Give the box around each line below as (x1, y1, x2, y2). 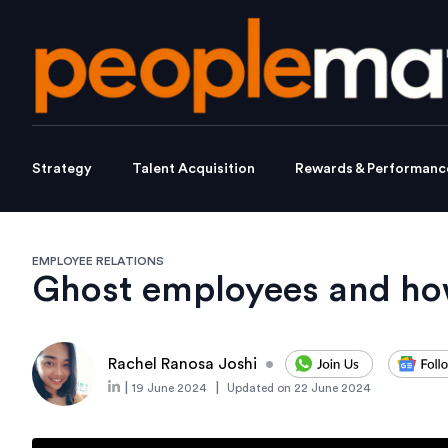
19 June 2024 (132, 382, 207, 395)
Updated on (227, 382, 291, 395)
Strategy (32, 162, 92, 177)
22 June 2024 (294, 382, 371, 395)
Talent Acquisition (132, 162, 255, 177)
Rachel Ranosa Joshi (108, 356, 257, 373)
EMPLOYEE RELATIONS (32, 255, 164, 268)
